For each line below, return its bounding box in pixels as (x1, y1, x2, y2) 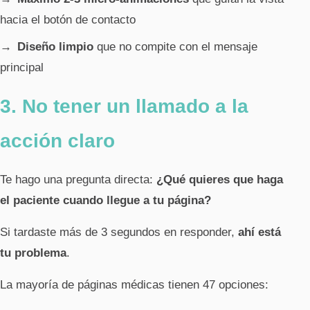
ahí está (238, 225, 281, 239)
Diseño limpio (17, 39, 93, 53)
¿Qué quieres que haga (156, 172, 283, 186)
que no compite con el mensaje (93, 39, 257, 53)
